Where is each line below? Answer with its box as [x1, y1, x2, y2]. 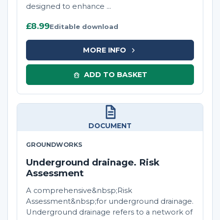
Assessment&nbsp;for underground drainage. [26, 197, 193, 206]
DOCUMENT [88, 122, 132, 130]
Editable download [50, 23, 118, 31]
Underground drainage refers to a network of [26, 208, 192, 217]
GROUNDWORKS [26, 141, 82, 149]
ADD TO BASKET [83, 70, 147, 79]
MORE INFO [82, 45, 126, 55]
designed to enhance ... [26, 2, 111, 11]
